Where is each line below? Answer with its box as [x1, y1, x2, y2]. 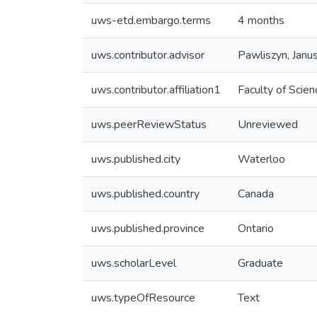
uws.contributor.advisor [91, 47, 204, 63]
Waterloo [238, 151, 285, 167]
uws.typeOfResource [91, 290, 195, 306]
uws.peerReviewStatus [91, 117, 207, 132]
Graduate [238, 255, 283, 271]
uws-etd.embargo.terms [91, 13, 211, 28]
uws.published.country [91, 186, 200, 202]
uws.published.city [91, 151, 180, 167]
